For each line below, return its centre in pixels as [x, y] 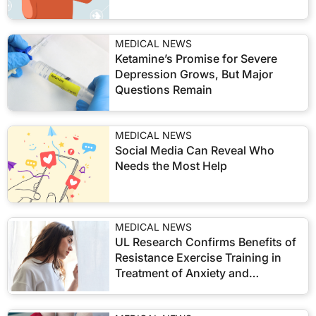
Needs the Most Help [171, 166]
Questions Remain [164, 90]
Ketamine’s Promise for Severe [196, 59]
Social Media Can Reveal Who [195, 150]
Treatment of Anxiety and [182, 273]
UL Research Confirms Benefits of [206, 242]
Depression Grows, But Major [194, 74]
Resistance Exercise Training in [198, 257]
